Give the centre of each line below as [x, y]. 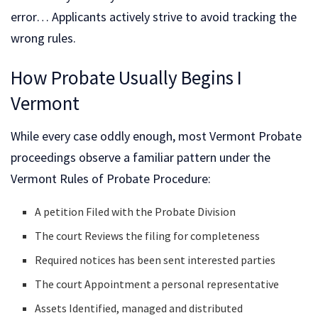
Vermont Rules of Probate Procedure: [111, 178]
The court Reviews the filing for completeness [148, 235]
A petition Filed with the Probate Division [136, 211]
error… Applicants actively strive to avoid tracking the [154, 16]
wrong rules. [43, 38]
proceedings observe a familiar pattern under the [141, 157]
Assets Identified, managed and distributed [139, 308]
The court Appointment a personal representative [157, 284]
